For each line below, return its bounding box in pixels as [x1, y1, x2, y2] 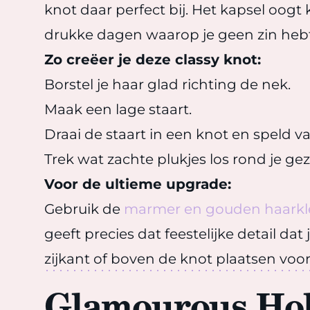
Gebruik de [44, 201, 124, 217]
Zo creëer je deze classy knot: [44, 51, 261, 68]
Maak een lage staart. [44, 101, 192, 118]
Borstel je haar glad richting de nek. [44, 76, 291, 93]
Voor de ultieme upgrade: [44, 176, 231, 192]
